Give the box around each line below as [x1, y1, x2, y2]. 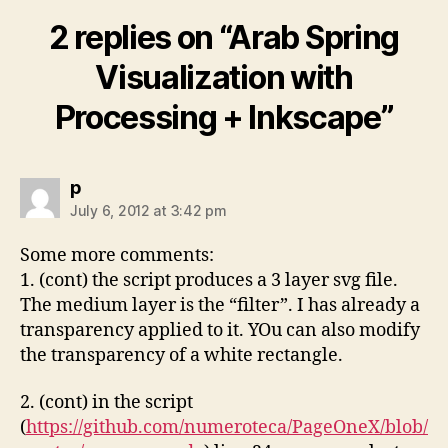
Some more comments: [20, 243, 214, 267]
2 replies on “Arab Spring [49, 17, 399, 57]
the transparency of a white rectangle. [20, 343, 343, 367]
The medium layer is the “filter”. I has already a [20, 293, 420, 317]
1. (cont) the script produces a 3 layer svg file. [20, 268, 398, 292]
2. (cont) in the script [20, 391, 193, 414]
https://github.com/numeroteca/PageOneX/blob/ [26, 416, 428, 439]
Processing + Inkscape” [54, 97, 394, 137]
